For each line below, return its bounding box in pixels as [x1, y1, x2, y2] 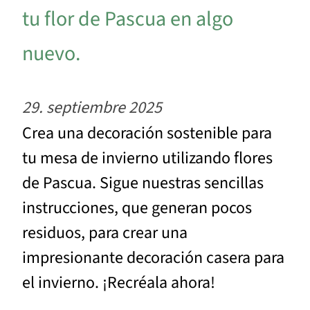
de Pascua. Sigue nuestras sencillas [22, 170, 264, 195]
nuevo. [22, 38, 80, 69]
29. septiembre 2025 [22, 95, 162, 120]
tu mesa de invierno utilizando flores [22, 145, 273, 170]
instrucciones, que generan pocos [22, 195, 252, 220]
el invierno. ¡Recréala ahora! [22, 270, 215, 295]
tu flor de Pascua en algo [22, 3, 233, 34]
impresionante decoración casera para [22, 245, 284, 270]
